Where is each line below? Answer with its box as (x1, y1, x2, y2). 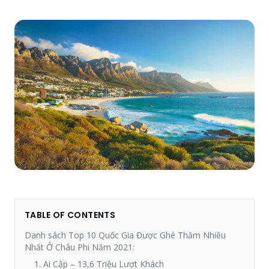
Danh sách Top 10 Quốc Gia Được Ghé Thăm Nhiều (25, 229, 226, 241)
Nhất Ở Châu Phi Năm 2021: (25, 241, 134, 253)
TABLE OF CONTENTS (25, 209, 115, 221)
